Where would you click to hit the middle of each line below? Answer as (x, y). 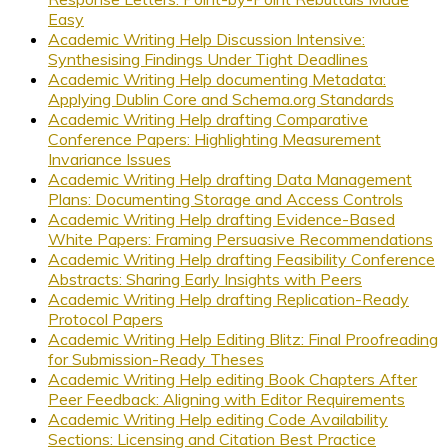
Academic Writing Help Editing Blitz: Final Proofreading (243, 339)
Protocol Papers (105, 319)
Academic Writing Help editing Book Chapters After (232, 379)
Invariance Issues (109, 159)
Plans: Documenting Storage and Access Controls (225, 199)
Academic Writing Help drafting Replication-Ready (228, 299)
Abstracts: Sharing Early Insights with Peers (205, 279)
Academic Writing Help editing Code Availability (218, 419)
